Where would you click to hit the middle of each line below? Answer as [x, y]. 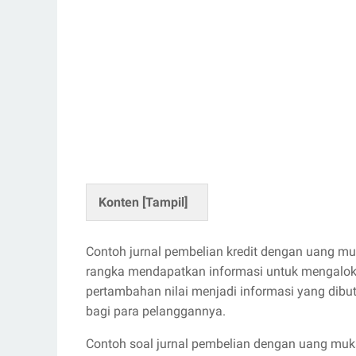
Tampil [165, 202]
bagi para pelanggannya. [156, 311]
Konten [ [122, 202]
